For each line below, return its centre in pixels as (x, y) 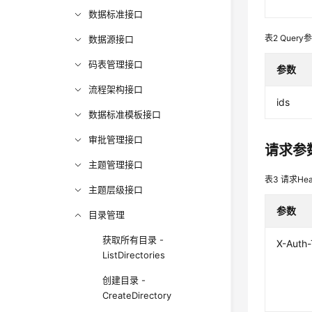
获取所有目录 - (133, 240)
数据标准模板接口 (125, 114)
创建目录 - (124, 280)
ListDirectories (134, 255)
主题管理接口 (116, 164)
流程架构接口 (116, 89)
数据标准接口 (116, 14)
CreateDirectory (137, 295)
